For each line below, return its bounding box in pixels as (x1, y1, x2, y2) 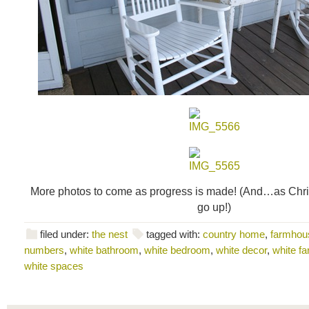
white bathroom (70, 244, 139, 256)
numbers (24, 244, 64, 256)
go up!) (197, 201, 231, 213)
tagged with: (146, 228, 203, 240)
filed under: (40, 228, 92, 240)
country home (203, 228, 265, 240)
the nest (92, 228, 128, 240)
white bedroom (144, 244, 210, 256)
